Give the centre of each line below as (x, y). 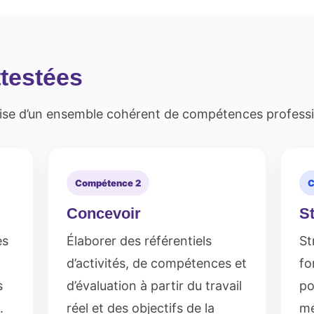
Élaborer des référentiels (139, 241)
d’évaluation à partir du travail (155, 286)
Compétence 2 (108, 183)
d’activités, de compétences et (157, 263)
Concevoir (104, 213)
